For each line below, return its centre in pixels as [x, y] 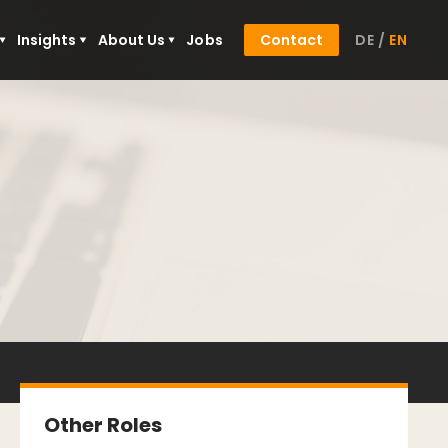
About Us [131, 40]
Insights [47, 40]
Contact [291, 40]
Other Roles [103, 425]
